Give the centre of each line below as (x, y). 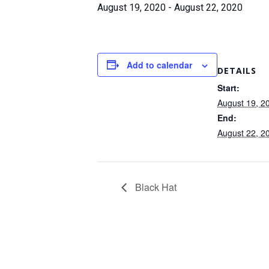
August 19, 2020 (131, 7)
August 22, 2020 (208, 7)
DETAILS (237, 70)
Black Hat (155, 187)
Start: (228, 87)
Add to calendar (159, 65)
